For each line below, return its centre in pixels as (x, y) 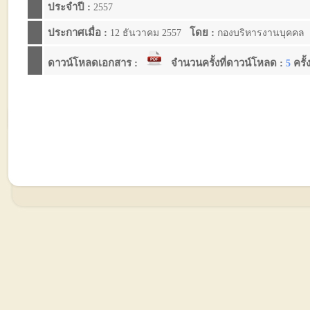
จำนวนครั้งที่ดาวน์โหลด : (228, 63)
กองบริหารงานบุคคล (262, 33)
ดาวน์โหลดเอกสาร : (94, 63)
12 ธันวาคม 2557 (147, 33)
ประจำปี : (69, 7)
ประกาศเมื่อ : (79, 33)
